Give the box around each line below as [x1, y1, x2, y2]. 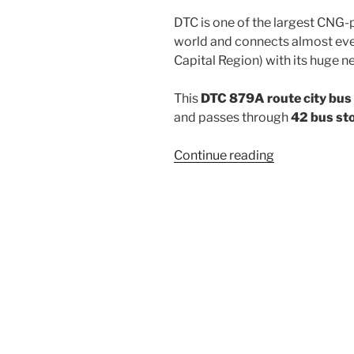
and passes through [174, 110, 291, 126]
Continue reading [174, 148, 274, 164]
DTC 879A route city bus [201, 91, 352, 107]
